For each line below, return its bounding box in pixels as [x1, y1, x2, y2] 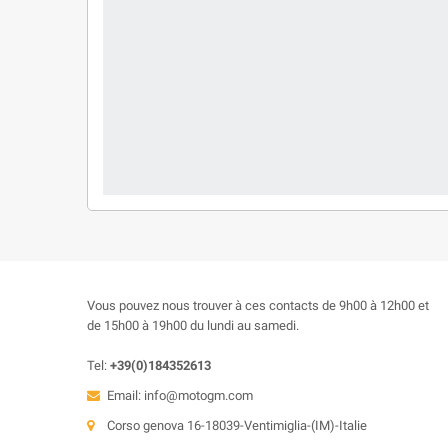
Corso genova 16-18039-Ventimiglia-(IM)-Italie [107, 418, 367, 433]
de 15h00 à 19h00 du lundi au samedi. [87, 318, 299, 333]
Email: [107, 388, 144, 403]
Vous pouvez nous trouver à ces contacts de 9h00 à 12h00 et [87, 298, 429, 313]
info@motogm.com [144, 388, 253, 403]
